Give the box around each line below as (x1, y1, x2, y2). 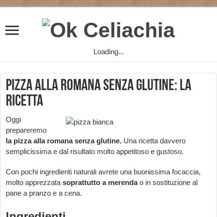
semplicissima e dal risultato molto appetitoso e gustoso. (6, 147, 184, 156)
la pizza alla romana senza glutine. (6, 137, 122, 145)
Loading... (93, 47, 124, 56)
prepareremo (6, 126, 47, 135)
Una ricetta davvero (122, 137, 186, 145)
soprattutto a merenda (61, 178, 138, 187)
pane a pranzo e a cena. (6, 189, 82, 198)
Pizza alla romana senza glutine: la (6, 78, 192, 94)
